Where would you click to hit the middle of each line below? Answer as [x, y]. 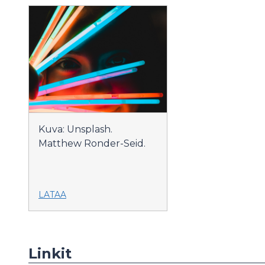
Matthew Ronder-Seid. [92, 144]
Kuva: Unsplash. [75, 130]
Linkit [50, 254]
